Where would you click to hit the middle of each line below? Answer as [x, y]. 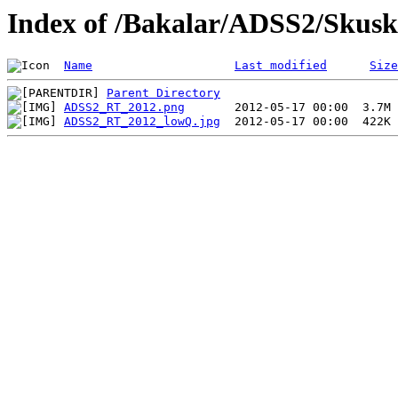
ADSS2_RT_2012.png [124, 107]
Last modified [281, 66]
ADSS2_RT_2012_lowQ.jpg [142, 122]
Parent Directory [163, 93]
